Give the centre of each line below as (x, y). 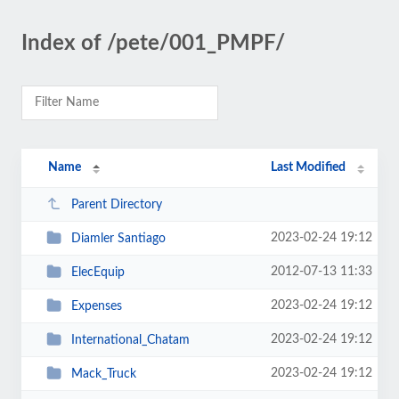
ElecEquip (98, 272)
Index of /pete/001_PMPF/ (153, 44)
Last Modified (309, 167)
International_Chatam (130, 340)
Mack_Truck (103, 374)
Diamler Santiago (118, 238)
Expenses (96, 306)
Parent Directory (116, 204)
